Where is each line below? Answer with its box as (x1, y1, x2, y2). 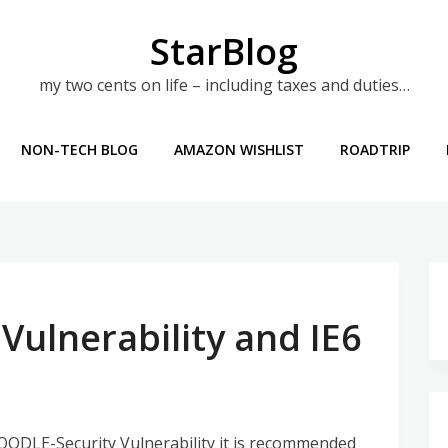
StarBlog (150, 27, 298, 76)
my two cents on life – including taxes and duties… (38, 74, 410, 96)
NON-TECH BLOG (21, 140, 138, 159)
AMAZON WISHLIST (174, 140, 304, 159)
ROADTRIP (340, 140, 410, 159)
